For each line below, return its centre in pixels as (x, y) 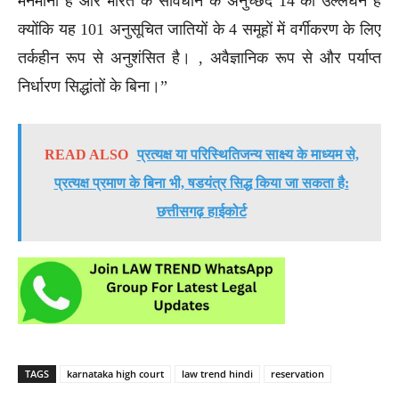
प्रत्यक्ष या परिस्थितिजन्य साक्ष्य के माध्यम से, (248, 154)
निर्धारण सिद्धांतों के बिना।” (93, 86)
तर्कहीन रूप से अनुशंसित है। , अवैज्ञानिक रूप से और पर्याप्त (199, 57)
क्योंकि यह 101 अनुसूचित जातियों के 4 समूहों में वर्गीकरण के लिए (199, 29)
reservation (297, 373)
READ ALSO (86, 154)
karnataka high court (115, 373)
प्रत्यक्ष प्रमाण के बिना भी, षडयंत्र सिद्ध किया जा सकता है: (201, 183)
